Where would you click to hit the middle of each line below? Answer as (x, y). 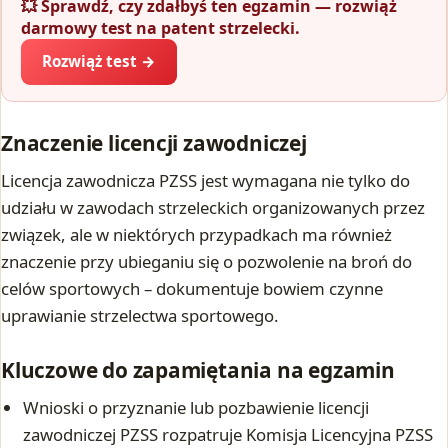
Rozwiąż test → (98, 61)
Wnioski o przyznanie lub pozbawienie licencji (196, 407)
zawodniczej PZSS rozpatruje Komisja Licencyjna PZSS (228, 434)
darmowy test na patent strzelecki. (161, 28)
